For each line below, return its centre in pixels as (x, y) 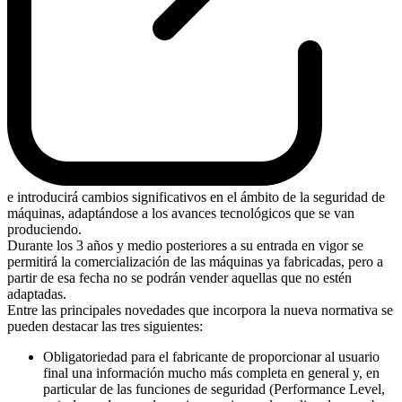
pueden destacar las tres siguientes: (105, 327)
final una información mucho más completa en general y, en (211, 373)
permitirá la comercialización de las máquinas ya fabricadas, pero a (195, 262)
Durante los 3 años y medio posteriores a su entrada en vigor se (185, 246)
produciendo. (44, 230)
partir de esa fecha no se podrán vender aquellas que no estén (179, 278)
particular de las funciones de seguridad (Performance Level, (214, 389)
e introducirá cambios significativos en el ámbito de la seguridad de (196, 197)
